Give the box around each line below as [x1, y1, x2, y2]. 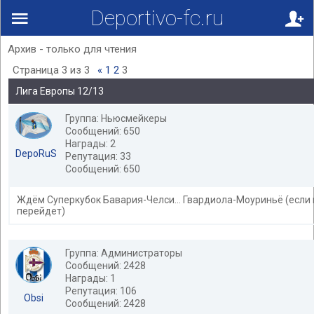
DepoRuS [15, 148, 57, 160]
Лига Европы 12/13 [15, 86, 104, 97]
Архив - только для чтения [8, 43, 137, 55]
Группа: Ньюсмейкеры [65, 113, 167, 124]
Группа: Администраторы [65, 247, 182, 259]
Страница [13, 64, 62, 76]
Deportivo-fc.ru [90, 6, 224, 30]
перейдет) [17, 205, 65, 217]
